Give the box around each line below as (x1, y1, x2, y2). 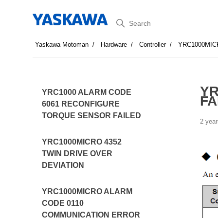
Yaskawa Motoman (35, 41, 89, 48)
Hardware (101, 41, 127, 48)
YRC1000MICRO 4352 (42, 138, 122, 146)
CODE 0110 (42, 199, 84, 207)
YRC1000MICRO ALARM (42, 187, 133, 196)
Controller (139, 41, 166, 48)
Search (109, 15, 143, 27)
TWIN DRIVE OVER (42, 149, 113, 158)
